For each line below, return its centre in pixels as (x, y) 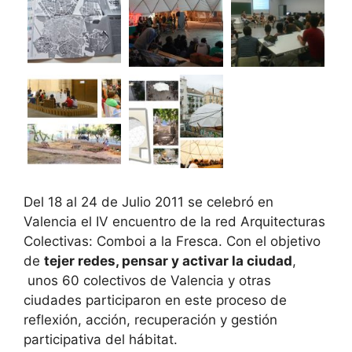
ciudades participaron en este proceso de (155, 300)
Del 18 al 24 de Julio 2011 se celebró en (148, 202)
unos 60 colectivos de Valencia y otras (147, 280)
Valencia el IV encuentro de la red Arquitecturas (174, 221)
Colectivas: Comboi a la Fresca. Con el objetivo (172, 241)
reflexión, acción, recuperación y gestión (150, 319)
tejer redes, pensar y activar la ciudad (168, 260)
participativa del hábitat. (101, 339)
